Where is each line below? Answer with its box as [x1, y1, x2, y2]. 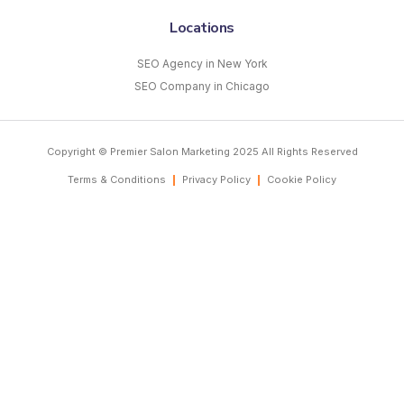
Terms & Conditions [68, 173, 166, 187]
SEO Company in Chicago [134, 79, 270, 94]
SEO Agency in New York [136, 57, 268, 71]
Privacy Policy [182, 173, 251, 187]
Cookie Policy [267, 173, 336, 187]
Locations [170, 18, 234, 39]
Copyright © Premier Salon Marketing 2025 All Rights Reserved [46, 145, 358, 159]
